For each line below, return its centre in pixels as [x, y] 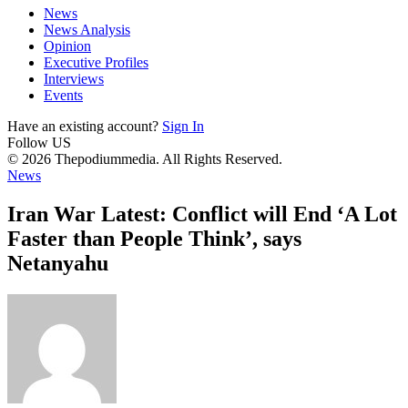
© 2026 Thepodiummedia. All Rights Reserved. [145, 159]
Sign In [183, 126]
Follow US [39, 143]
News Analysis [87, 30]
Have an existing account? [83, 126]
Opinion [67, 46]
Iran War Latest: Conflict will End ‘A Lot [202, 214]
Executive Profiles [96, 62]
